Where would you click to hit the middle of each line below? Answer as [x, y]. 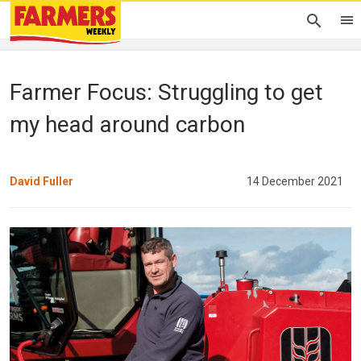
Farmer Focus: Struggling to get [166, 92]
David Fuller [41, 181]
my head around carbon [127, 124]
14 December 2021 [295, 181]
